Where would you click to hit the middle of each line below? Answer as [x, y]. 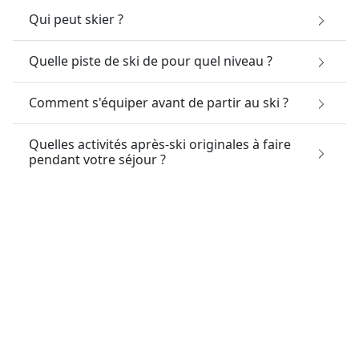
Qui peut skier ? [76, 19]
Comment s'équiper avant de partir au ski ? [159, 102]
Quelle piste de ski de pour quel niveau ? [151, 61]
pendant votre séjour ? [97, 159]
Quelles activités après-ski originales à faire [160, 144]
